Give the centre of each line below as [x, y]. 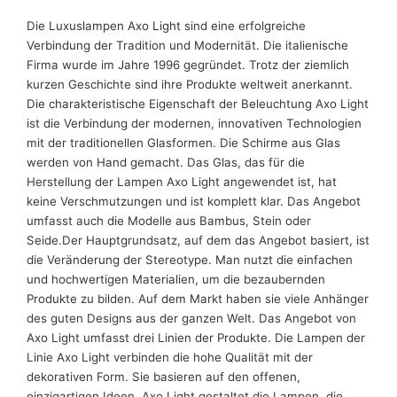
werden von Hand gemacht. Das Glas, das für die [166, 163]
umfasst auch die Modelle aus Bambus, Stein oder [169, 221]
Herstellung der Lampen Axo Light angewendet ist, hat [182, 182]
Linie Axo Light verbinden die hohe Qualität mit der [170, 358]
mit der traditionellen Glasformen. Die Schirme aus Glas [184, 143]
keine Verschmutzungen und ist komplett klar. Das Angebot [194, 202]
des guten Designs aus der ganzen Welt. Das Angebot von [192, 319]
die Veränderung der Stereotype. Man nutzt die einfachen [190, 260]
